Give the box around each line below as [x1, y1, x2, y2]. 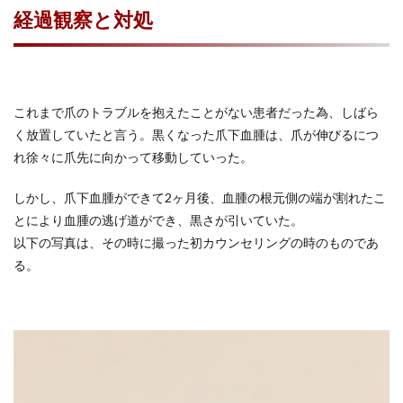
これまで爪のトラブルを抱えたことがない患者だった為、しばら [13, 104, 379, 120]
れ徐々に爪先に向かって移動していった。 [13, 149, 253, 165]
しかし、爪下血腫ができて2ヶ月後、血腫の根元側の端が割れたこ [13, 190, 386, 205]
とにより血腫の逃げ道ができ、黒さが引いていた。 [13, 212, 303, 228]
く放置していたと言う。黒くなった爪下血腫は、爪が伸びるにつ [13, 127, 379, 142]
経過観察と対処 [13, 7, 153, 31]
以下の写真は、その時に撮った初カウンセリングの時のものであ [13, 235, 379, 250]
